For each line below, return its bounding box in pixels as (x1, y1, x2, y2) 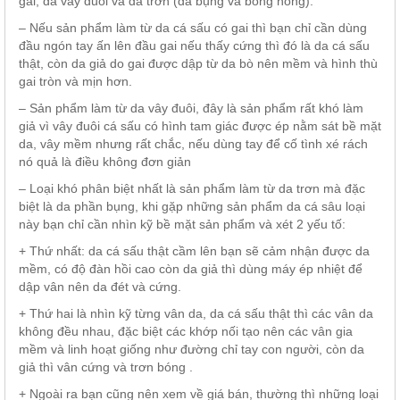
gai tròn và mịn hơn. (19, 73, 132, 88)
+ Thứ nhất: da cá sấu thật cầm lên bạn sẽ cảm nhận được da (19, 243, 370, 258)
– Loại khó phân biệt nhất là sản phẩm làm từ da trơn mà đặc (19, 180, 365, 196)
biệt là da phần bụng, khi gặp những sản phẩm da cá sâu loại (19, 198, 365, 213)
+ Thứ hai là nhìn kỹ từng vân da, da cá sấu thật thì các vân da (19, 305, 373, 321)
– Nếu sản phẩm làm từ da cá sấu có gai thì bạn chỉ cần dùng (19, 20, 367, 35)
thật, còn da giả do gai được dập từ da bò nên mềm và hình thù (19, 55, 378, 71)
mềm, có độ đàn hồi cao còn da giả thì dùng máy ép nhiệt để (19, 261, 362, 276)
